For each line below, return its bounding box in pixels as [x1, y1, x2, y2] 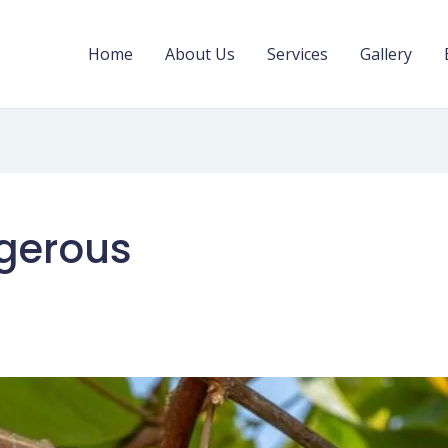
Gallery [360, 43, 412, 65]
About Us [165, 43, 235, 65]
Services [267, 43, 328, 65]
